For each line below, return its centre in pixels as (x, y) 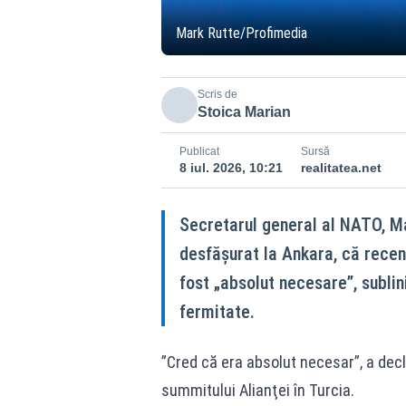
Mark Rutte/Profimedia (241, 33)
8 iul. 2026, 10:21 (231, 168)
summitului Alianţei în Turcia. (257, 390)
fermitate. (217, 312)
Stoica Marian (244, 112)
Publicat (199, 151)
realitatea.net (341, 168)
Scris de (217, 94)
